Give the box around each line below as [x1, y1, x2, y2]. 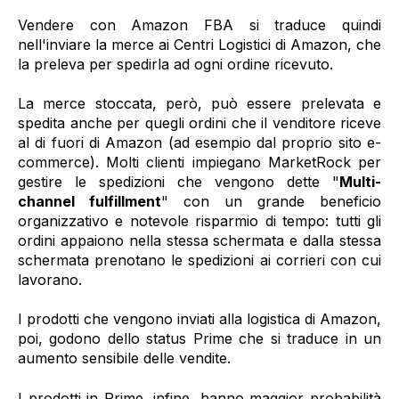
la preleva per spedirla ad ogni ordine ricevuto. [18, 54, 333, 73]
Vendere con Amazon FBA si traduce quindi [18, 15, 381, 34]
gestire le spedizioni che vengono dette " [18, 173, 339, 191]
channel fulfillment [18, 192, 161, 211]
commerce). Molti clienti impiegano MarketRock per [18, 153, 381, 172]
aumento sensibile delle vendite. [18, 349, 231, 368]
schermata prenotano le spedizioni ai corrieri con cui [18, 251, 381, 270]
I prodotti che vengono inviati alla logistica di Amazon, [18, 310, 381, 329]
